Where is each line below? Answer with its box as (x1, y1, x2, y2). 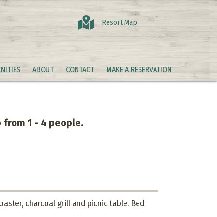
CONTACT (66, 65, 94, 74)
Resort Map (101, 18, 137, 27)
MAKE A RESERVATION (106, 65, 171, 74)
